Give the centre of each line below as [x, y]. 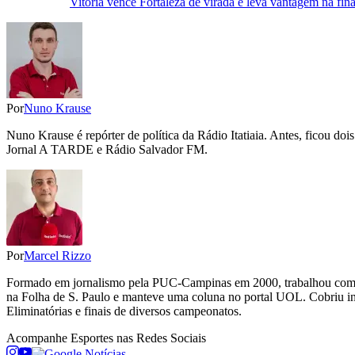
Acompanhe [38, 338]
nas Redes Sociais [160, 338]
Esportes [92, 338]
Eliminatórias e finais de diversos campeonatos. [124, 311]
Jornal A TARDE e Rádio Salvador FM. [107, 150]
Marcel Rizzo [57, 256]
